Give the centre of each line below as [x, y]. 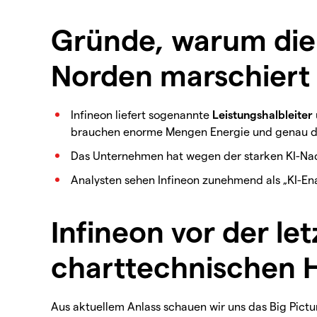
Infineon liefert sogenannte [142, 114]
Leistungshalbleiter [263, 114]
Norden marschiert [180, 74]
